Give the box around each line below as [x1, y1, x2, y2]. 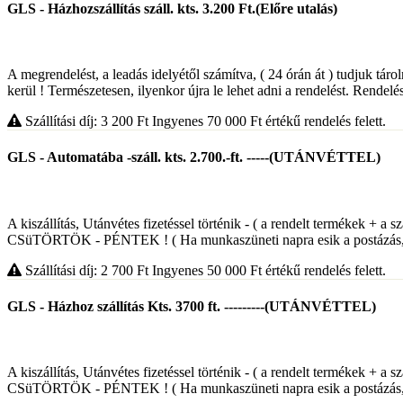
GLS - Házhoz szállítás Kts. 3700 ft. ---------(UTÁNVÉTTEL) [7, 298, 376, 314]
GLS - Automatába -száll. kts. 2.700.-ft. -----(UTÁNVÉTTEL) [7, 149, 381, 166]
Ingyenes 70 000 [152, 113, 250, 130]
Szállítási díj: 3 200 [22, 113, 137, 130]
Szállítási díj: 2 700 [22, 262, 137, 278]
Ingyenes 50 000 [152, 262, 250, 278]
